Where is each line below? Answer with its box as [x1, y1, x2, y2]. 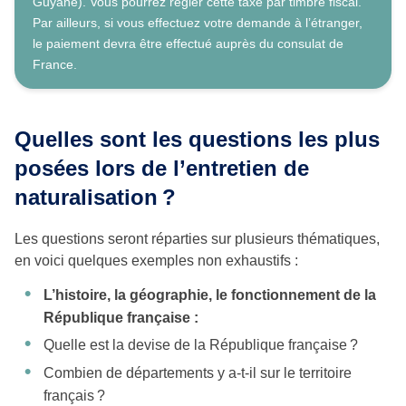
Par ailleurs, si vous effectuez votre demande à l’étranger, [33, 15, 362, 31]
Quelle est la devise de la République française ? [43, 337, 358, 353]
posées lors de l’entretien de [14, 156, 309, 181]
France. [33, 57, 77, 72]
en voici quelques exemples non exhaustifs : [14, 253, 298, 269]
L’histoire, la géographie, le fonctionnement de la [43, 287, 376, 304]
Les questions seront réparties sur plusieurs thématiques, [14, 231, 380, 247]
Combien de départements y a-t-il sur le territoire [43, 365, 352, 382]
